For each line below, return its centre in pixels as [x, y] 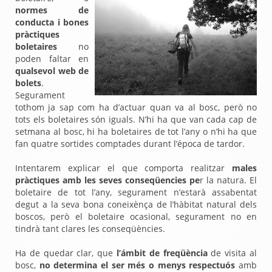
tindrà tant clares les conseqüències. [91, 229]
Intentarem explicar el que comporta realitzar [124, 168]
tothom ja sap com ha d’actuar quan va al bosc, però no [136, 107]
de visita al [232, 253]
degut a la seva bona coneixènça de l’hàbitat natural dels [136, 204]
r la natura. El [228, 180]
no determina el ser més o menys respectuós [136, 265]
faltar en [65, 59]
